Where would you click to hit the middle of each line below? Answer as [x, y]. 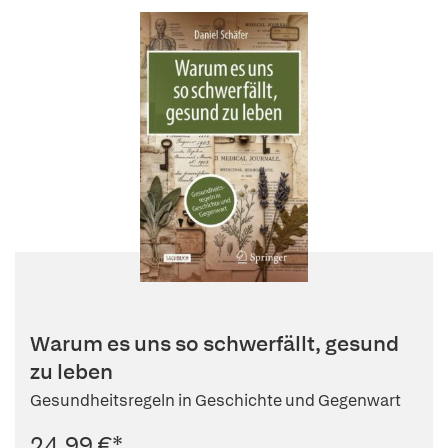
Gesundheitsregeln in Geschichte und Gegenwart [215, 400]
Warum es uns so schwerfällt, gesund [214, 343]
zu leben [71, 371]
